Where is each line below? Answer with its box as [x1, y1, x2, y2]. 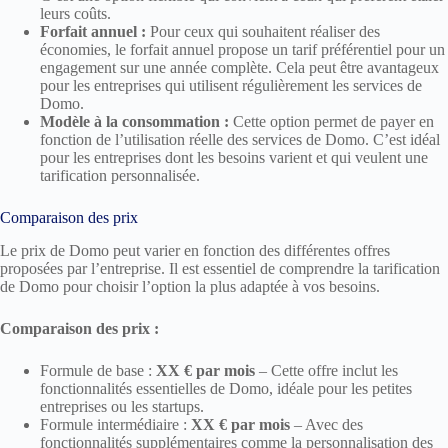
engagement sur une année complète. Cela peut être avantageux [40, 58, 439, 76]
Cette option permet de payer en [229, 112, 434, 130]
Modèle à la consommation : [40, 112, 229, 130]
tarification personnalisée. [40, 166, 200, 184]
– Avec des [290, 415, 363, 433]
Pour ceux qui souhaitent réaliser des [146, 22, 380, 40]
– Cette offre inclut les [255, 361, 398, 379]
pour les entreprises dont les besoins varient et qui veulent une [40, 148, 428, 166]
